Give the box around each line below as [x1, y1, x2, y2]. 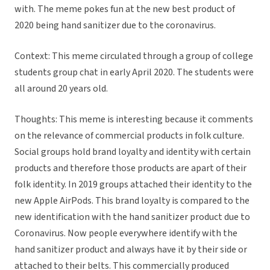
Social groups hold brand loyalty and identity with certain [14, 145, 251, 159]
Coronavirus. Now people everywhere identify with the [14, 227, 237, 240]
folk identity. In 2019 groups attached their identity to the [14, 178, 252, 192]
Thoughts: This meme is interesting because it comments [14, 113, 253, 127]
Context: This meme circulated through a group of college [14, 49, 253, 63]
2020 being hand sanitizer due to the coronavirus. [14, 19, 218, 33]
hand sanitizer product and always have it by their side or [14, 243, 247, 257]
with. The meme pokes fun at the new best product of [14, 2, 235, 16]
